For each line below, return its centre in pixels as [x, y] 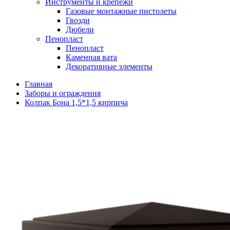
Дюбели [80, 30]
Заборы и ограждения [63, 93]
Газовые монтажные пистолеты [121, 11]
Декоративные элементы [109, 66]
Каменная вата [91, 57]
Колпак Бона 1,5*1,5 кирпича [76, 102]
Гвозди [78, 20]
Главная [39, 84]
